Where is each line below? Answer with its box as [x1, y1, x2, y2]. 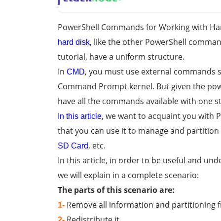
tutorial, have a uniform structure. [58, 51, 184, 63]
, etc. [88, 140, 106, 151]
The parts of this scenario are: [58, 184, 175, 196]
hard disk [58, 38, 90, 47]
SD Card [58, 142, 88, 150]
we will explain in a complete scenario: [58, 170, 199, 181]
